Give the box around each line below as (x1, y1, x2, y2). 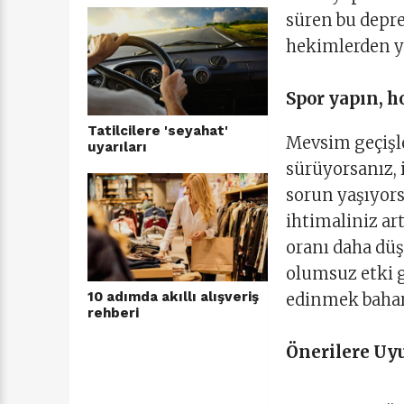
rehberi (87, 305, 139, 322)
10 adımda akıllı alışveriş (87, 289, 259, 306)
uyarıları (87, 139, 147, 156)
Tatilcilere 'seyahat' (87, 123, 228, 140)
